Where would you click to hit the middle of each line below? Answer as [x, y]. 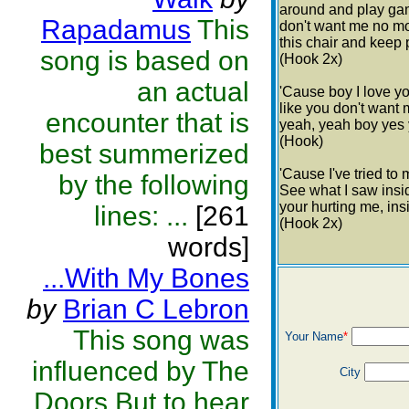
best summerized [144, 154]
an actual [193, 92]
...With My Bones [146, 278]
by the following [154, 185]
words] [209, 247]
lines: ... [141, 216]
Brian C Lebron [156, 309]
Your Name [314, 336]
